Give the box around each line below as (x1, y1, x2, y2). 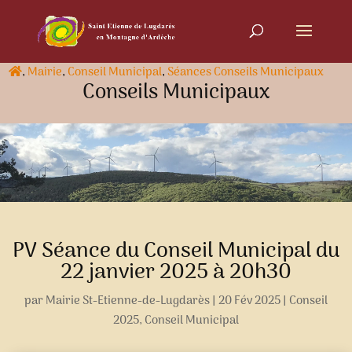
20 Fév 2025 (218, 291, 280, 310)
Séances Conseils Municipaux (167, 63, 324, 82)
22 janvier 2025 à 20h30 (60, 255, 291, 290)
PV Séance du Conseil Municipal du (13, 234, 339, 269)
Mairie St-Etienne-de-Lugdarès (46, 291, 210, 310)
